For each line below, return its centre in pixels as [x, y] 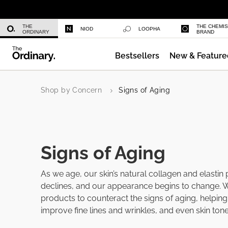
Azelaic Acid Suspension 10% [146, 8]
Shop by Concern [72, 90]
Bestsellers [137, 56]
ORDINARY [36, 32]
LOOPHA [149, 29]
